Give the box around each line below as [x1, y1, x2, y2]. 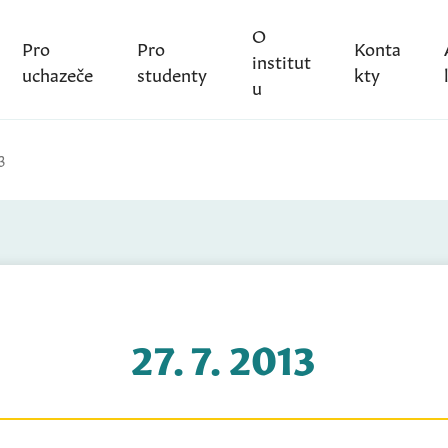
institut [251, 46, 311, 73]
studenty [137, 59, 208, 86]
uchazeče [21, 59, 93, 86]
